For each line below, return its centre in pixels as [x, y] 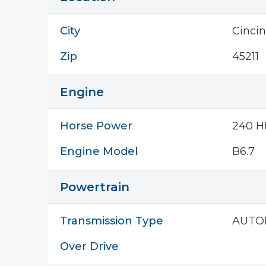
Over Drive [89, 246]
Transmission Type [112, 221]
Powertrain [95, 187]
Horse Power [96, 126]
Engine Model [99, 151]
